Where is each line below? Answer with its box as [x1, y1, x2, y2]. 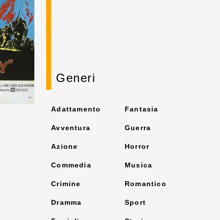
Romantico [125, 180, 166, 188]
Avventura [51, 124, 91, 132]
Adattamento [51, 105, 101, 113]
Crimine [51, 180, 81, 188]
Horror [125, 142, 150, 150]
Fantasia [125, 105, 159, 113]
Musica [125, 161, 153, 169]
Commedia [51, 161, 91, 169]
